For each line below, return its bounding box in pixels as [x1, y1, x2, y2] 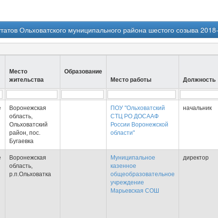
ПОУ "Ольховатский [110, 105, 165, 111]
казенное [110, 163, 136, 169]
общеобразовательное [110, 171, 175, 178]
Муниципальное [110, 154, 155, 161]
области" [110, 129, 135, 136]
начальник [183, 105, 212, 111]
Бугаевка [9, 138, 34, 145]
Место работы [110, 76, 151, 83]
